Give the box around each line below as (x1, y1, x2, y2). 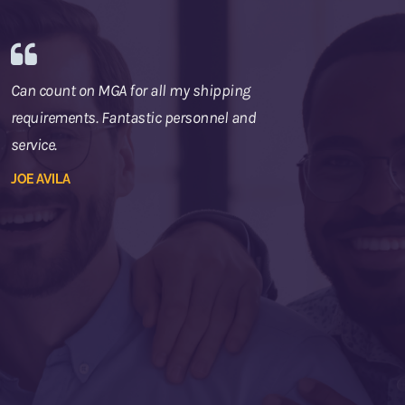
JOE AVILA (10, 171, 71, 186)
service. (10, 134, 57, 155)
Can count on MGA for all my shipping (10, 80, 250, 100)
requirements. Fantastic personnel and (10, 107, 257, 127)
